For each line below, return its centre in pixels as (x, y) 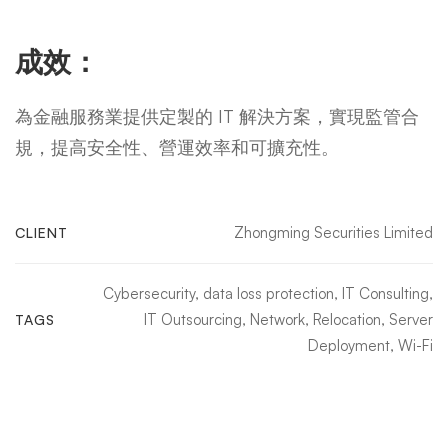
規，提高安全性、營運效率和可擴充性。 (177, 147)
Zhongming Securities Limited (333, 232)
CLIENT (41, 232)
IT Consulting (385, 293)
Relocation (347, 319)
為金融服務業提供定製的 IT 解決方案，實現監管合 (217, 116)
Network (277, 319)
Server (411, 319)
